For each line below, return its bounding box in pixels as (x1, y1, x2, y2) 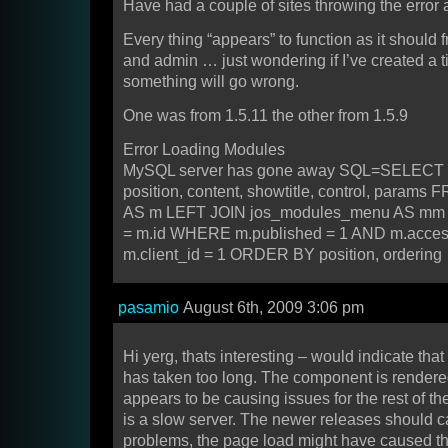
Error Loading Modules (123, 141, 285, 159)
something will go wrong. (123, 73, 299, 91)
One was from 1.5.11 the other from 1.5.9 (123, 107, 408, 125)
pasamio (118, 299, 179, 317)
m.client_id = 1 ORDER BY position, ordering (123, 246, 442, 264)
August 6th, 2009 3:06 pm (179, 299, 364, 317)
